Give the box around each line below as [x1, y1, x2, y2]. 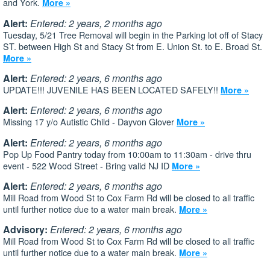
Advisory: [3, 222, 48, 237]
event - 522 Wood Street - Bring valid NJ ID [3, 159, 172, 172]
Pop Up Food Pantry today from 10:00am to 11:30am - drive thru [3, 147, 251, 160]
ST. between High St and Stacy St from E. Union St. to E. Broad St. [3, 39, 262, 52]
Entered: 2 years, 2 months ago [30, 16, 162, 30]
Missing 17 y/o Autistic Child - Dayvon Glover [3, 115, 177, 128]
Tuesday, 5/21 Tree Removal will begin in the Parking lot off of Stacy [3, 28, 263, 41]
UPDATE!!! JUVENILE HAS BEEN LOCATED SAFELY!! [3, 83, 221, 96]
